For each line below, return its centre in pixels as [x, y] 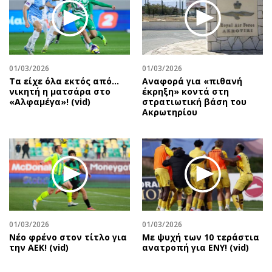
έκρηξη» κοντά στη [185, 91]
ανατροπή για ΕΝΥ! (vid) [195, 248]
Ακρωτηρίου [170, 112]
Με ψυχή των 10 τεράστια [201, 237]
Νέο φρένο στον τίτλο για [68, 237]
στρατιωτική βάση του [194, 101]
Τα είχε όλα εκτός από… [64, 81]
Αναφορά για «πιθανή [192, 81]
